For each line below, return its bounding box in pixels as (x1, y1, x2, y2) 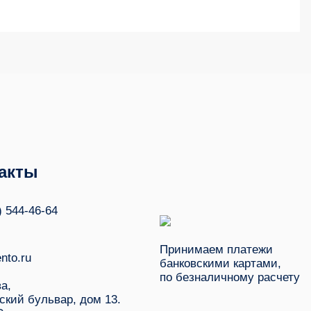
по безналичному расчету (160, 270, 300, 284)
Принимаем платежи (160, 242, 273, 256)
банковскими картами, (160, 256, 281, 270)
